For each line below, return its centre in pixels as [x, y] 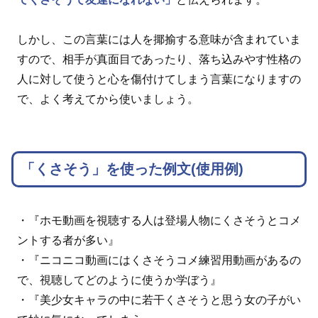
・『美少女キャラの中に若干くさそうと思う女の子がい [159, 300]
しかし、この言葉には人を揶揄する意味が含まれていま [159, 40]
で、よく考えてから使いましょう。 [108, 99]
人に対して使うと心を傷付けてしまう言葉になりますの [159, 79]
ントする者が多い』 [68, 241]
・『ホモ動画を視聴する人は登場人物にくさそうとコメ [159, 221]
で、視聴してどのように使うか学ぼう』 [119, 280]
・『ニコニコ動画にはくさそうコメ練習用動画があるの [159, 261]
